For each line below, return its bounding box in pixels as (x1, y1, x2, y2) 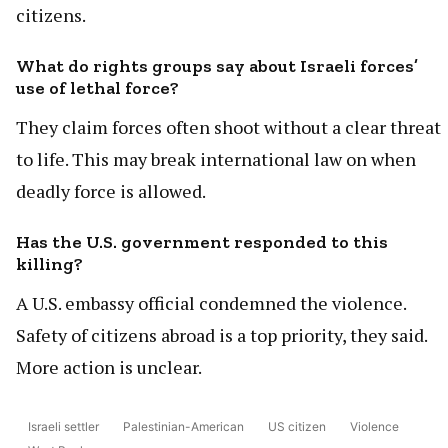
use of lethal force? (16, 76, 179, 99)
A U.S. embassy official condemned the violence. (16, 290, 406, 315)
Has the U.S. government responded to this (16, 230, 388, 253)
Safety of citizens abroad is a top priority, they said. (16, 322, 427, 347)
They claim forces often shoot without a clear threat (16, 114, 441, 139)
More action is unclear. (16, 354, 202, 379)
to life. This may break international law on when (16, 146, 416, 171)
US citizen (268, 418, 326, 434)
